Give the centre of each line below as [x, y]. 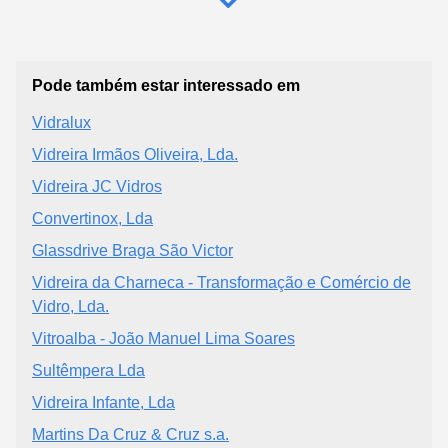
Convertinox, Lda [92, 218]
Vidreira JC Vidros [97, 186]
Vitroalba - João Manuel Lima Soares [163, 338]
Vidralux [61, 122]
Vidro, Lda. [70, 306]
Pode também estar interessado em [166, 85]
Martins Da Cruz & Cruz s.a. [130, 434]
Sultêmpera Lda [88, 370]
